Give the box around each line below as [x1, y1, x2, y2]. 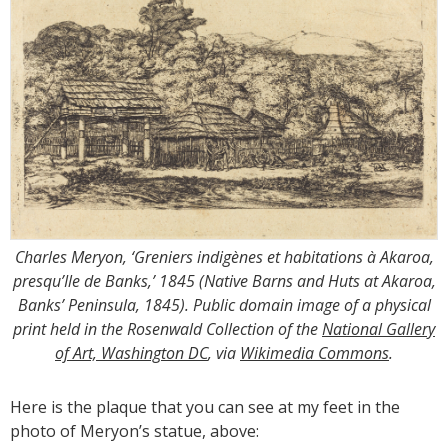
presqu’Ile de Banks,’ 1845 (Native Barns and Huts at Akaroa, [12, 270, 436, 293]
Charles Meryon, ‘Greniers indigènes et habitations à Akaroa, [14, 246, 434, 269]
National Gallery [322, 318, 435, 341]
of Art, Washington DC [55, 342, 208, 365]
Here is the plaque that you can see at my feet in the [10, 396, 400, 419]
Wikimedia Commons [240, 342, 389, 365]
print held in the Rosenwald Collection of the [13, 318, 322, 341]
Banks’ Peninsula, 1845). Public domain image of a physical [17, 294, 431, 317]
